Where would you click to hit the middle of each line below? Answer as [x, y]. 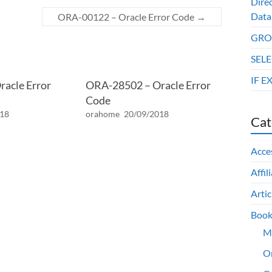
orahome [102, 114]
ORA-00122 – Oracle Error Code [127, 17]
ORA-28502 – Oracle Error [148, 85]
